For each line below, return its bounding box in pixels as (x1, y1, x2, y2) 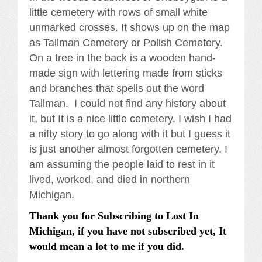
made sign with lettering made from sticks (29, 67, 222, 80)
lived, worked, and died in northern (29, 174, 190, 186)
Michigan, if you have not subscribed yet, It (29, 225, 226, 237)
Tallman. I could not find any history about (29, 98, 226, 110)
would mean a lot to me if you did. (29, 240, 184, 253)
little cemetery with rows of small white (29, 6, 208, 19)
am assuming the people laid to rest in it (29, 158, 215, 171)
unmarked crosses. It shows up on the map (29, 22, 230, 34)
